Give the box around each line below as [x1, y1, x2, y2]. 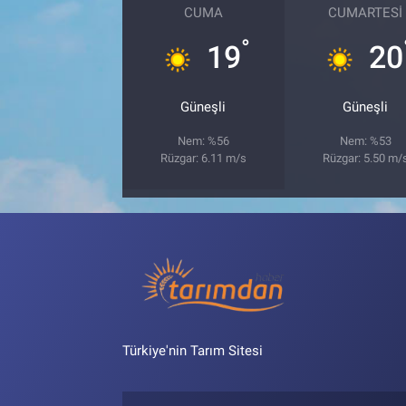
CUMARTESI [328, 4, 403, 21]
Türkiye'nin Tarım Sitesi [121, 343, 263, 360]
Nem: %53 [339, 133, 391, 148]
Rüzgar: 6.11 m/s [159, 150, 246, 165]
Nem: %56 [177, 133, 229, 148]
